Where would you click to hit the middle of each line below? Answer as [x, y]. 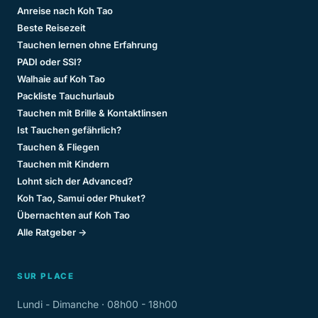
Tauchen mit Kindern [63, 164]
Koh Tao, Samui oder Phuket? [81, 198]
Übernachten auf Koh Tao [73, 215]
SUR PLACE [46, 276]
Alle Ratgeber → [52, 232]
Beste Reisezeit [51, 28]
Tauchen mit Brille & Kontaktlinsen [92, 113]
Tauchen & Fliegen [58, 147]
